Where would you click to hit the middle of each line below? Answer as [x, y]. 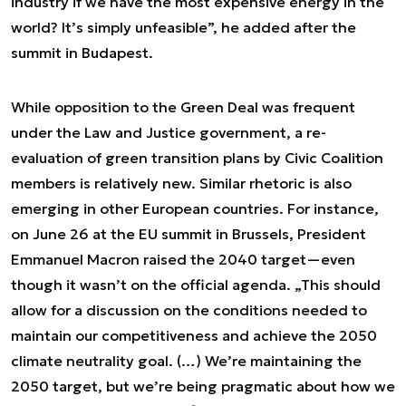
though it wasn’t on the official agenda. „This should [196, 285]
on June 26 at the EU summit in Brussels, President [188, 234]
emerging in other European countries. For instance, [195, 208]
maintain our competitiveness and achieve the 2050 [194, 335]
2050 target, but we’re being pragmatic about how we [203, 386]
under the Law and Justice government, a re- [169, 132]
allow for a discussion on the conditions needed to [189, 310]
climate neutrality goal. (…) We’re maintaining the [186, 361]
